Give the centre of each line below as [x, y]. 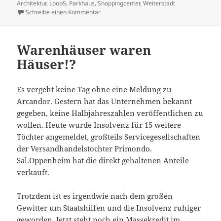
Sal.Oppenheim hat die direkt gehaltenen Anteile [103, 160]
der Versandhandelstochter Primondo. [85, 148]
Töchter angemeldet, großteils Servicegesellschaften [109, 136]
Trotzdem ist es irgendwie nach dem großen [95, 196]
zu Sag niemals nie [126, 11]
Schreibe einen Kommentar [63, 12]
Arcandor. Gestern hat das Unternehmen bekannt [105, 101]
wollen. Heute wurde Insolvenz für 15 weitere [99, 125]
